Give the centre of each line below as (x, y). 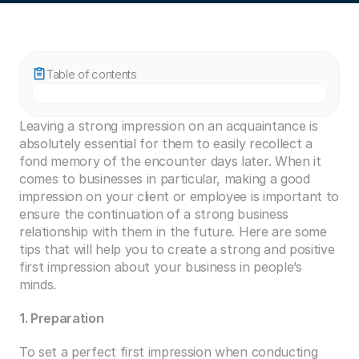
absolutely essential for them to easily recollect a (166, 143)
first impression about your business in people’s (161, 267)
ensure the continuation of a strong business (154, 214)
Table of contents (92, 74)
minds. (38, 284)
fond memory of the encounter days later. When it (170, 161)
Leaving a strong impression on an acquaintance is (169, 126)
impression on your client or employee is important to (179, 196)
